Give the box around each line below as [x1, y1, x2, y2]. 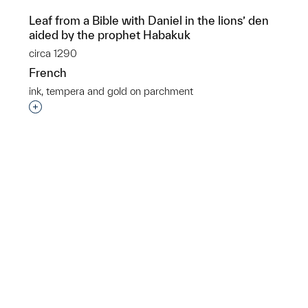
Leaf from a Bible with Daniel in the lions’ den [29, 14, 269, 27]
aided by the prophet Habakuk [29, 28, 190, 41]
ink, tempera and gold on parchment [29, 85, 193, 97]
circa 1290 [29, 47, 77, 59]
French [29, 66, 67, 79]
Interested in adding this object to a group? [35, 101, 257, 114]
